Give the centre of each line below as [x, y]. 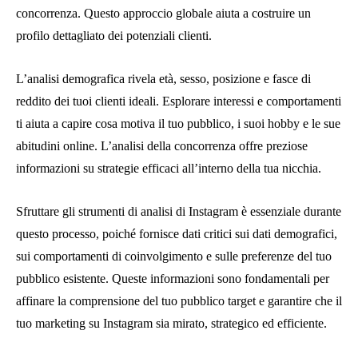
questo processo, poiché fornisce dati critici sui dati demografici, [177, 233]
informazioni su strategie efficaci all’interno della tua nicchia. [169, 168]
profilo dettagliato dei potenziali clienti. [114, 35]
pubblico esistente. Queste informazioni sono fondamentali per [173, 278]
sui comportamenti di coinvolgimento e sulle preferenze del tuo [174, 256]
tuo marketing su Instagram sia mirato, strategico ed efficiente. [171, 323]
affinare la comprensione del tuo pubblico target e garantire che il [179, 300]
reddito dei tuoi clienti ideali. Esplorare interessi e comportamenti [179, 101]
